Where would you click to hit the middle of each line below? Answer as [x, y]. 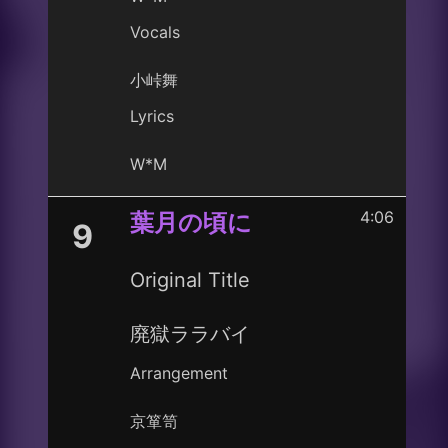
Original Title [190, 280]
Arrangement [179, 373]
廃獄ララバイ [190, 334]
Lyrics [152, 116]
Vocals [155, 32]
